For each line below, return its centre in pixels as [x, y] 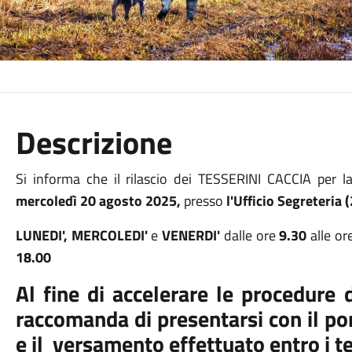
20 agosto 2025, [132, 201]
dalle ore [249, 235]
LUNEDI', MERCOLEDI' [83, 235]
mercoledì [46, 201]
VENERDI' [191, 235]
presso [203, 201]
